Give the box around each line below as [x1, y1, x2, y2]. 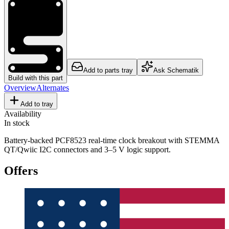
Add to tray [20, 100, 53, 108]
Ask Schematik [153, 66, 199, 74]
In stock [4, 118, 30, 127]
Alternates [36, 83, 69, 92]
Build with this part [8, 74, 63, 82]
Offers [4, 164, 38, 178]
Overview [4, 83, 36, 92]
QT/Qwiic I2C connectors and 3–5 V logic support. [4, 145, 171, 154]
